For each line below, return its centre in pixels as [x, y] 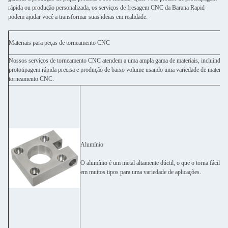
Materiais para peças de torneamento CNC [59, 43]
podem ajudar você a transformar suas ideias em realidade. [78, 17]
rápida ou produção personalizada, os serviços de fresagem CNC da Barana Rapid [106, 8]
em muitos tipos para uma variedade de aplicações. [141, 172]
